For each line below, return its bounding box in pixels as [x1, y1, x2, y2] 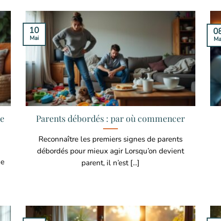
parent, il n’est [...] [81, 157, 140, 168]
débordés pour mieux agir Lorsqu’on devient [37, 146, 184, 156]
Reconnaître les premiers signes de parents [38, 134, 183, 144]
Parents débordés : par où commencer [36, 112, 185, 124]
